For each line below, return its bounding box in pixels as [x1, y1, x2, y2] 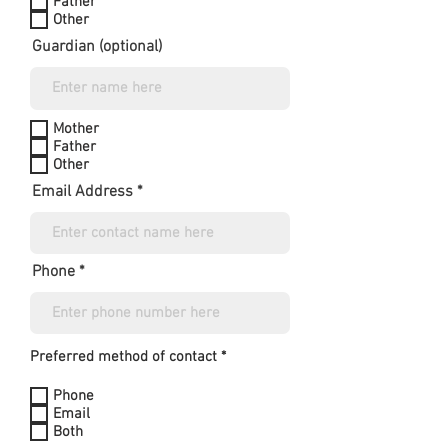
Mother [53, 119, 99, 138]
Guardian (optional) [32, 37, 162, 57]
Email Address [32, 182, 133, 202]
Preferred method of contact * [30, 348, 226, 366]
